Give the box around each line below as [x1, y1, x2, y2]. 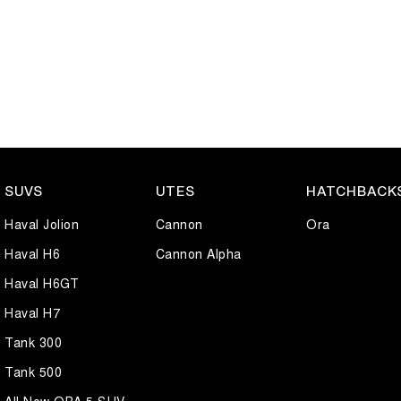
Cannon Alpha [155, 244, 242, 263]
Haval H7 [4, 303, 60, 322]
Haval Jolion [4, 215, 79, 234]
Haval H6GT [4, 274, 79, 293]
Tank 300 [4, 333, 62, 352]
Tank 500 [4, 363, 62, 381]
